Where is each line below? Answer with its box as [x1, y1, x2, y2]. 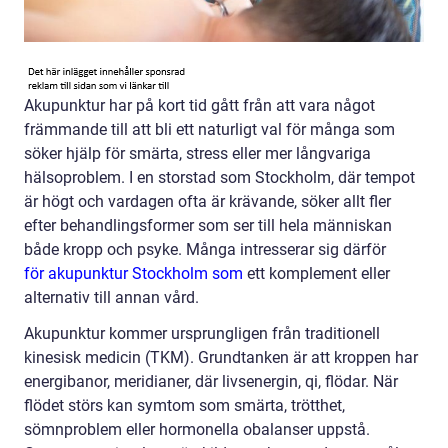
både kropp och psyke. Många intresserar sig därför [24, 240, 386, 260]
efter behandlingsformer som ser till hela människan [24, 216, 392, 236]
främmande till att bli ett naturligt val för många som [24, 120, 395, 140]
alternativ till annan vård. [24, 288, 199, 308]
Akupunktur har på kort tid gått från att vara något [24, 96, 375, 116]
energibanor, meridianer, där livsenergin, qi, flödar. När [24, 372, 398, 392]
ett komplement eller [243, 264, 390, 284]
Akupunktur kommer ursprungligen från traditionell [24, 324, 380, 344]
